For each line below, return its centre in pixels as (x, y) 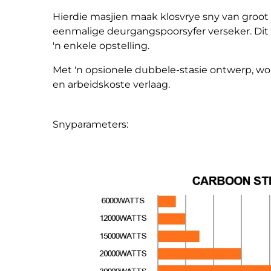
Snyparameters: (90, 124)
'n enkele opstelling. (101, 45)
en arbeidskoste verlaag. (111, 84)
